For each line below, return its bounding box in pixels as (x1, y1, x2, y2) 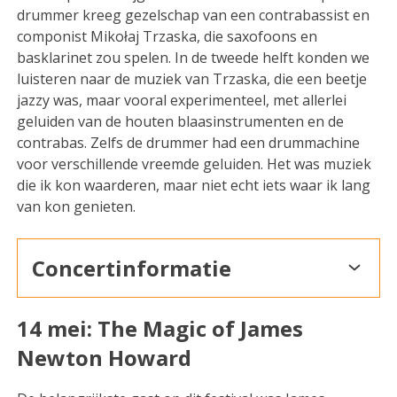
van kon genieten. (17, 196, 136, 216)
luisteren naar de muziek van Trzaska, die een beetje (17, 68, 368, 89)
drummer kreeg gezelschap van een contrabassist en (17, 4, 370, 25)
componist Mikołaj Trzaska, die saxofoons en (17, 26, 318, 46)
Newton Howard (17, 342, 192, 372)
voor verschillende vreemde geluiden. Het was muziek (17, 153, 372, 174)
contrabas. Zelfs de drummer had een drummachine (17, 132, 361, 152)
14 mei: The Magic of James (17, 313, 304, 343)
